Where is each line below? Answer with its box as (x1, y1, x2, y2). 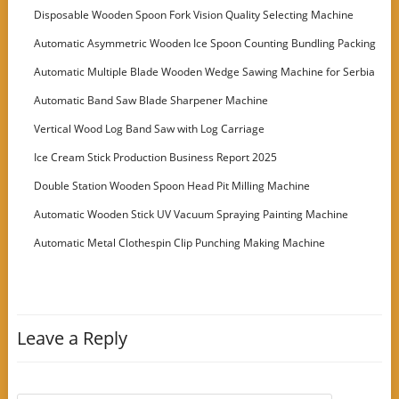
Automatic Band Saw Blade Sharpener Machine (34, 93, 269, 108)
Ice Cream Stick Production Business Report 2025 (34, 150, 278, 165)
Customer (20, 85, 70, 101)
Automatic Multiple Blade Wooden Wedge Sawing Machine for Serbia (34, 64, 376, 79)
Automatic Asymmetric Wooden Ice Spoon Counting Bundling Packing (34, 36, 377, 51)
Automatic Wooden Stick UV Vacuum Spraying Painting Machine (34, 207, 349, 222)
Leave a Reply (16, 326, 127, 350)
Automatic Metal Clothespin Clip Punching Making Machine (34, 235, 326, 250)
